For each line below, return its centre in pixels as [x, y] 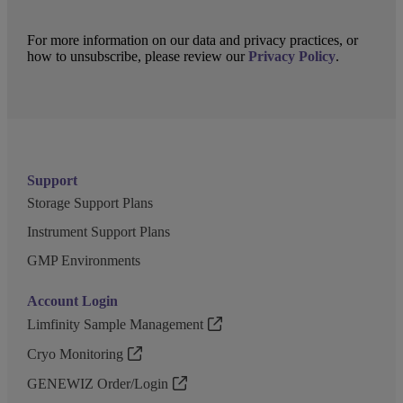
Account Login [73, 301]
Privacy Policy [292, 56]
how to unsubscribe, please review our [138, 56]
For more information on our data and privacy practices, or [193, 40]
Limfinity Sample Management [116, 324]
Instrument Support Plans [99, 232]
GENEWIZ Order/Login [98, 384]
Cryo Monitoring [76, 354]
